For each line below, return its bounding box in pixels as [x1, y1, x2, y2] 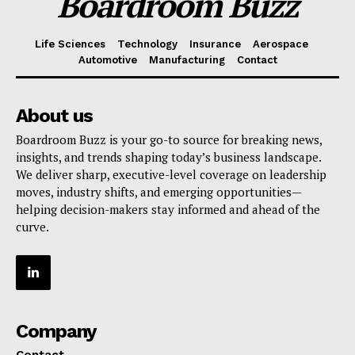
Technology [117, 37, 177, 50]
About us [16, 104, 93, 127]
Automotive [78, 53, 137, 66]
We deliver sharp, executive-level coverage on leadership [16, 166, 326, 182]
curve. [16, 218, 49, 235]
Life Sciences [35, 37, 105, 50]
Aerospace [253, 37, 308, 50]
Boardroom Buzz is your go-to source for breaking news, [16, 131, 322, 147]
